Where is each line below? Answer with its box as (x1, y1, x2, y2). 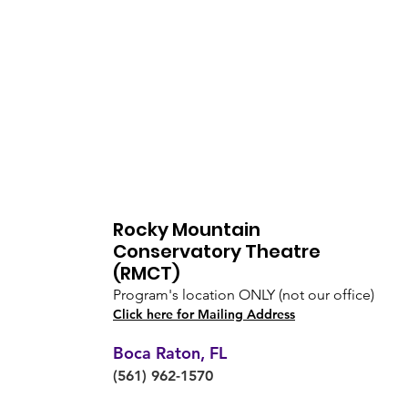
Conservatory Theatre (113, 239, 321, 264)
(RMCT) (113, 260, 180, 286)
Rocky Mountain (113, 217, 260, 242)
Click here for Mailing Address (113, 306, 295, 322)
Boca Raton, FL (113, 342, 227, 363)
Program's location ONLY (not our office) (113, 286, 374, 303)
